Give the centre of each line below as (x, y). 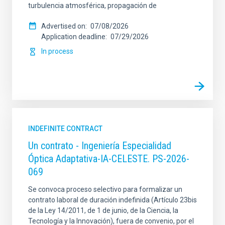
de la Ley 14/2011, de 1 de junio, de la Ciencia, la (103, 210)
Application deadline (73, 37)
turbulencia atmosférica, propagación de (92, 6)
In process (57, 51)
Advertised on (63, 26)
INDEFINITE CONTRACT (65, 129)
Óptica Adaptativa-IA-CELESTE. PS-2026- (109, 159)
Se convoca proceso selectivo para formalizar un (105, 189)
